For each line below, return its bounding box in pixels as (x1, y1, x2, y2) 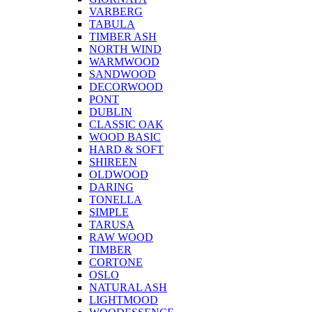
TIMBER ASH (89, 31, 157, 43)
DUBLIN (89, 106, 132, 118)
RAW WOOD (89, 231, 153, 244)
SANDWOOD (89, 68, 156, 81)
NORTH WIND (89, 43, 162, 56)
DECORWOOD (89, 81, 163, 93)
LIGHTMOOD (89, 294, 158, 306)
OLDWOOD (89, 169, 148, 181)
